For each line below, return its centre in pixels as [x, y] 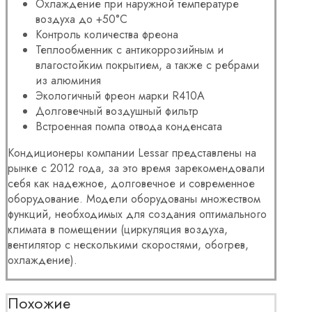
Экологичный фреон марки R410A [120, 95]
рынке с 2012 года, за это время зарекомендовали [136, 168]
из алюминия [68, 80]
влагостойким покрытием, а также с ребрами [147, 65]
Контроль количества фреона [107, 34]
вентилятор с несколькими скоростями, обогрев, [128, 244]
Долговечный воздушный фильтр [117, 111]
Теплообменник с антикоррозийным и [130, 49]
